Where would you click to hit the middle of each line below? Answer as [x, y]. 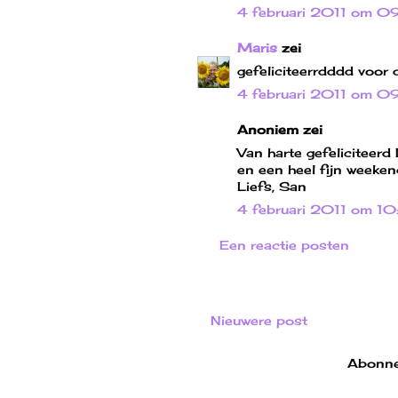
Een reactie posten [284, 244]
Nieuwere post [259, 320]
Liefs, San [272, 186]
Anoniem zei [280, 129]
